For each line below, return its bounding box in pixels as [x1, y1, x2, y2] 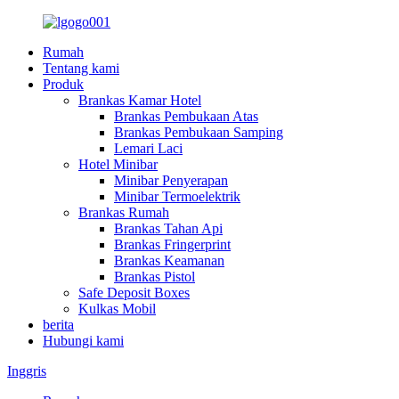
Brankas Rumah [78, 205, 169, 220]
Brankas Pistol [114, 269, 195, 284]
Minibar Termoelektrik [114, 189, 240, 204]
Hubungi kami [43, 333, 124, 348]
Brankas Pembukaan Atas [114, 109, 258, 124]
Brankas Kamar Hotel [78, 93, 201, 108]
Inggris [7, 363, 46, 379]
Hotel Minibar [78, 157, 158, 172]
